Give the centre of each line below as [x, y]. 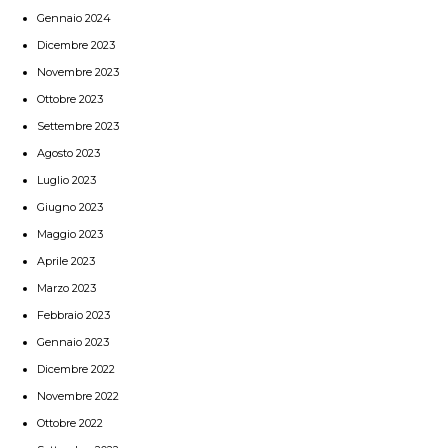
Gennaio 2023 [73, 341]
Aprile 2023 [66, 260]
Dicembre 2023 [76, 44]
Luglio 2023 [66, 179]
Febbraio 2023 [73, 314]
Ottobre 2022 [70, 422]
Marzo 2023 [66, 287]
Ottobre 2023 [70, 98]
